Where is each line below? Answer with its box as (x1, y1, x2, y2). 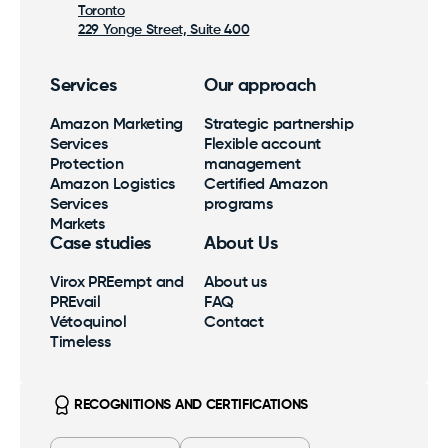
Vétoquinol (50, 315, 127, 331)
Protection (50, 157, 124, 173)
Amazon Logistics (50, 177, 175, 193)
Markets (50, 217, 105, 233)
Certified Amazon (204, 177, 328, 193)
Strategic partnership (204, 117, 354, 133)
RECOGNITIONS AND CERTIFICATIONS (74, 397, 309, 412)
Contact (204, 315, 264, 331)
